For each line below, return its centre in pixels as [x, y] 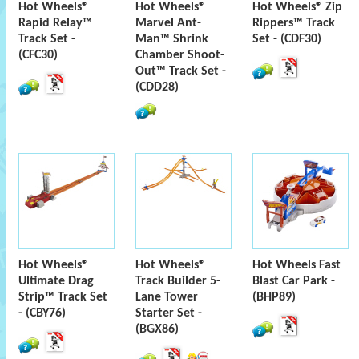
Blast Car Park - [294, 281]
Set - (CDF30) [287, 39]
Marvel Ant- [168, 23]
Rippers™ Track [294, 23]
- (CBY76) [42, 313]
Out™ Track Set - [181, 71]
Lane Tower [167, 297]
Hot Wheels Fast [296, 265]
